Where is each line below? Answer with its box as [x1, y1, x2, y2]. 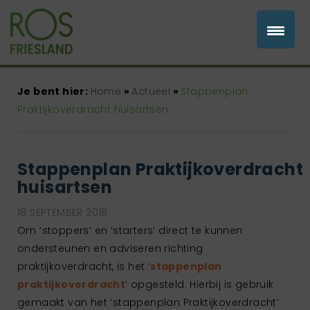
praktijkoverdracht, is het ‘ [17, 259, 151, 273]
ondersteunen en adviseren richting [17, 241, 203, 255]
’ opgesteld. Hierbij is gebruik [125, 277, 274, 291]
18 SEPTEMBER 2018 [17, 205, 108, 219]
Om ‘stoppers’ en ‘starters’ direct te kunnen [17, 223, 243, 237]
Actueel [131, 84, 171, 98]
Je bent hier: [17, 84, 91, 98]
